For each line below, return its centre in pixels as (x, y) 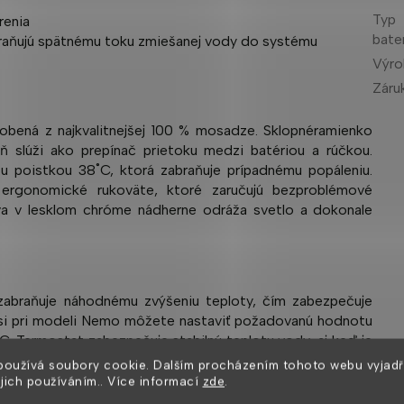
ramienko (344, 130)
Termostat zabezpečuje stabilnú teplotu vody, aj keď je (194, 341)
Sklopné (289, 130)
